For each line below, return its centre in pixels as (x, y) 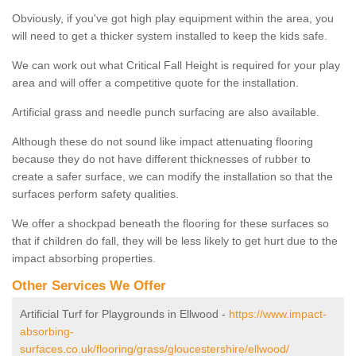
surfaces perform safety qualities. (95, 193)
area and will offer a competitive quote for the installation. (155, 82)
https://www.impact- (278, 313)
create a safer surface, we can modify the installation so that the (172, 176)
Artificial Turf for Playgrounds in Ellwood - (124, 313)
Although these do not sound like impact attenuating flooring (163, 141)
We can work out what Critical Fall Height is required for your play (176, 65)
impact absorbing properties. (85, 258)
